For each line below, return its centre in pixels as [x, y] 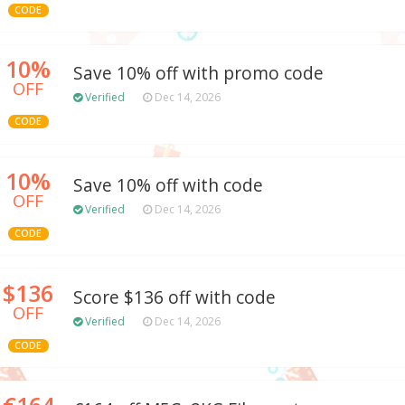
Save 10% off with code [168, 186]
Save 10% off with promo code [198, 74]
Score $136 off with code [174, 297]
